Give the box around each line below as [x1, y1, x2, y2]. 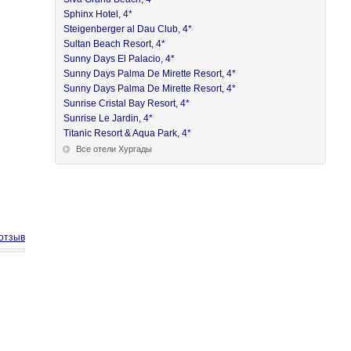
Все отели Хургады [76, 144, 153, 154]
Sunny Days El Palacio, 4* [63, 53, 175, 64]
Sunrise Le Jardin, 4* [63, 113, 154, 124]
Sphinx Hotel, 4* [63, 9, 133, 20]
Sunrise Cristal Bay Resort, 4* [63, 98, 190, 109]
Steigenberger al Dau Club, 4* [63, 24, 193, 34]
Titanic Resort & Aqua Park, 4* [63, 128, 192, 139]
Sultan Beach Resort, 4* [63, 38, 166, 49]
